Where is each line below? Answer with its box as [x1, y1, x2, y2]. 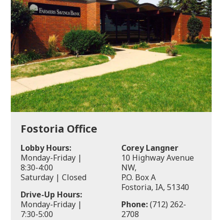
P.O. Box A [121, 171, 156, 183]
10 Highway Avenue [121, 152, 194, 163]
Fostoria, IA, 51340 [121, 181, 189, 192]
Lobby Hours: [21, 142, 71, 153]
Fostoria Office [21, 121, 97, 136]
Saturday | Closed [21, 171, 86, 183]
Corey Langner [121, 142, 178, 153]
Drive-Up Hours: [21, 189, 82, 200]
